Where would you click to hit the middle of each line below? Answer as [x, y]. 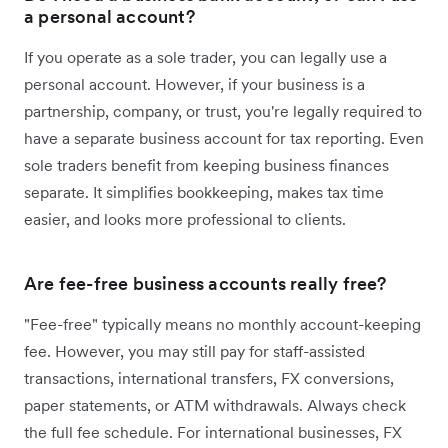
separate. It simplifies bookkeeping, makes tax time [204, 191]
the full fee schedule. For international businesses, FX [213, 431]
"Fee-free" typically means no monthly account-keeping [222, 323]
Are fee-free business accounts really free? [205, 283]
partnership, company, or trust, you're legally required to [223, 110]
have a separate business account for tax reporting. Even [224, 137]
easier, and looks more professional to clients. [185, 218]
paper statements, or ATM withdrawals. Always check [215, 404]
